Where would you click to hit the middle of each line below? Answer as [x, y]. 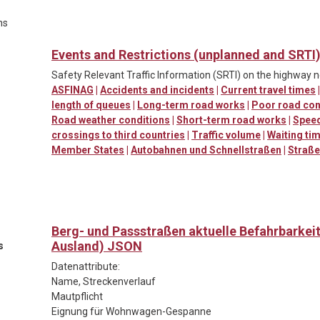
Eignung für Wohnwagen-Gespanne [131, 311]
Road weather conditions [111, 120]
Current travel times [268, 90]
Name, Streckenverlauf [104, 281]
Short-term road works [231, 120]
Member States [88, 150]
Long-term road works [191, 105]
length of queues [91, 105]
